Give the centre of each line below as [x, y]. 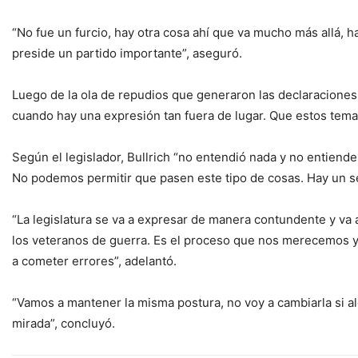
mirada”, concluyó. [64, 323]
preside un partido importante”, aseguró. [127, 53]
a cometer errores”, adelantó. [94, 261]
